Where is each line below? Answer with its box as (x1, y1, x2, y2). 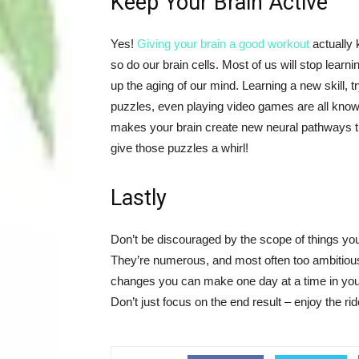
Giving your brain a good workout (137, 37, 309, 51)
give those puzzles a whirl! (111, 141, 248, 155)
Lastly (111, 185, 167, 212)
